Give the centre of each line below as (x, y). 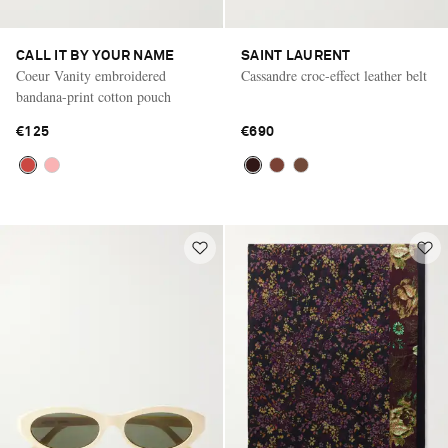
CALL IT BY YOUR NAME (95, 56)
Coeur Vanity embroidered (91, 76)
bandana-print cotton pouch (93, 97)
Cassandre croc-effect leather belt (334, 76)
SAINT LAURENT (296, 56)
